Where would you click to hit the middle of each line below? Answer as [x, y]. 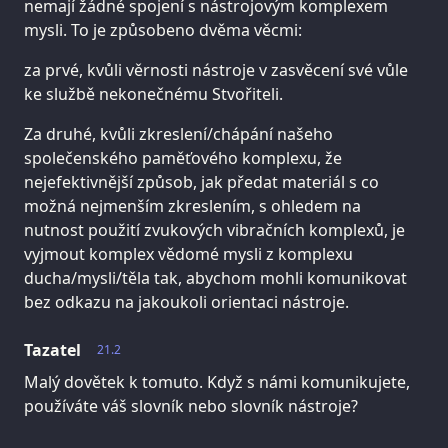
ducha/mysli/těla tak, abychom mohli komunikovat [215, 277]
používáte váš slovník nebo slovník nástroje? [191, 405]
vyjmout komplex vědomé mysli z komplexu [188, 253]
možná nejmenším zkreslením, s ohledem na [192, 205]
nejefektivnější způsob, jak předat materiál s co [201, 181]
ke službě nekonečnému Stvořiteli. [153, 93]
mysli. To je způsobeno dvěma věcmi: [163, 29]
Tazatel [52, 349]
